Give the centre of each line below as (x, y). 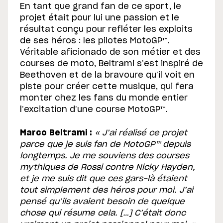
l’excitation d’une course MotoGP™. (94, 110)
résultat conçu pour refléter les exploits (106, 30)
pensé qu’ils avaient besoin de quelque (102, 202)
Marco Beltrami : (56, 133)
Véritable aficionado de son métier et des (110, 53)
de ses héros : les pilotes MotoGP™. (95, 41)
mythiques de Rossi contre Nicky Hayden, (108, 167)
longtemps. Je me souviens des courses (105, 156)
